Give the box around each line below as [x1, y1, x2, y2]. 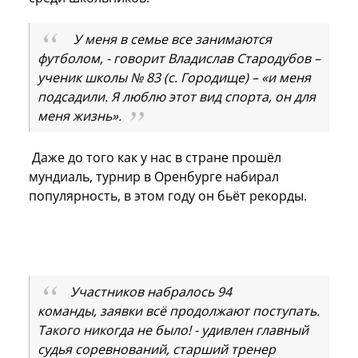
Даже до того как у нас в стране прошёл [29, 148, 281, 166]
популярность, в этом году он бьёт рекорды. [29, 186, 313, 205]
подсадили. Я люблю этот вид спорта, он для [38, 87, 316, 105]
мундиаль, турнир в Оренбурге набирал [29, 167, 279, 185]
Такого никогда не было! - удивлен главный [38, 320, 308, 339]
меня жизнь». [38, 106, 121, 125]
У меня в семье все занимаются [73, 30, 272, 48]
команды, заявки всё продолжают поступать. [38, 301, 320, 320]
